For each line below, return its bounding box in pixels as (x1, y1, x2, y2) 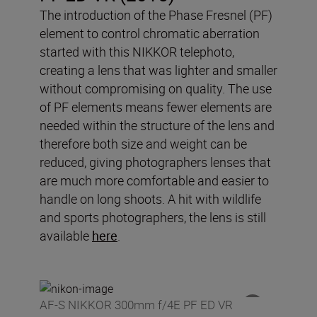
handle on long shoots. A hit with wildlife (40, 190, 261, 208)
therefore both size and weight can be (40, 135, 247, 153)
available (40, 227, 92, 245)
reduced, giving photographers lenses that (40, 154, 271, 171)
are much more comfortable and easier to (40, 172, 269, 190)
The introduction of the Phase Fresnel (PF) (40, 6, 272, 24)
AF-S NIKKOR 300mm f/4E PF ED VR (40, 296, 233, 313)
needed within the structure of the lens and (40, 117, 275, 134)
